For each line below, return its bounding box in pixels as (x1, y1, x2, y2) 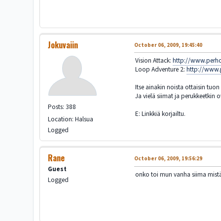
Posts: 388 (48, 102, 76, 112)
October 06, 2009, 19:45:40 (134, 41, 203, 49)
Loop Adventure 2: (135, 65, 187, 74)
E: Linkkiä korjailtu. (135, 109, 186, 119)
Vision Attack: (135, 56, 173, 66)
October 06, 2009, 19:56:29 (134, 155, 203, 163)
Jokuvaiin (48, 39, 78, 51)
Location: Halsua (48, 114, 94, 124)
